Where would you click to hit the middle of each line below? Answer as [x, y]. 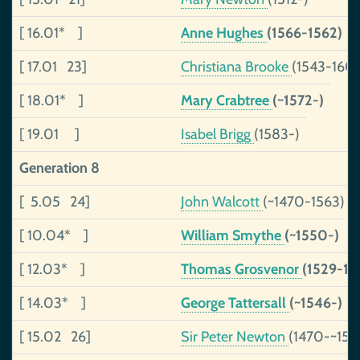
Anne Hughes [224, 33]
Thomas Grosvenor [241, 269]
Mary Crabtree [227, 100]
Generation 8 [59, 168]
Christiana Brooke [236, 67]
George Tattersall [235, 303]
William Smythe [233, 235]
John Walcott [222, 202]
